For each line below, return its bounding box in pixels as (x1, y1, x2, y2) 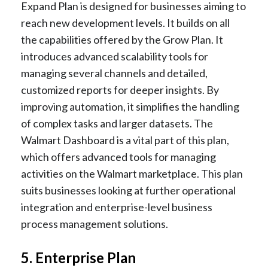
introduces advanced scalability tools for (21, 50, 208, 63)
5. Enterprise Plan (21, 249, 136, 267)
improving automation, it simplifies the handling (21, 100, 239, 114)
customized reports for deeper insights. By (21, 83, 219, 97)
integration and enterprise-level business (21, 200, 212, 214)
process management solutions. (21, 217, 168, 231)
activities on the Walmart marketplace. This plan (21, 167, 243, 181)
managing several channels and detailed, (21, 66, 208, 80)
